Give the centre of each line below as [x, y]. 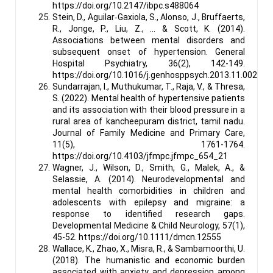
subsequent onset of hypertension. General [149, 51]
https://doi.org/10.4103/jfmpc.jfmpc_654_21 [140, 156]
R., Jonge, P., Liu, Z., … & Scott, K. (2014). [149, 28]
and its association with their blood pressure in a [149, 109]
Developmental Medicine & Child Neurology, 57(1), [149, 225]
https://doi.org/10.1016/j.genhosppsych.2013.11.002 [155, 75]
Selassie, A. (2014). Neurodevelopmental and [149, 179]
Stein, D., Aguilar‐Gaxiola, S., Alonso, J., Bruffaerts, [149, 17]
